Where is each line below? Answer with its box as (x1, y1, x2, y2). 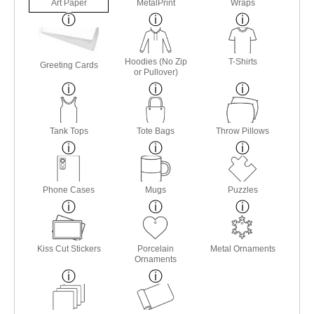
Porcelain (137, 243, 175, 254)
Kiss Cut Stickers (36, 243, 101, 254)
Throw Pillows (216, 125, 270, 136)
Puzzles (227, 184, 258, 195)
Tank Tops (49, 125, 88, 136)
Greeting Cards (39, 60, 98, 70)
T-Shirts (228, 56, 257, 67)
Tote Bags (137, 125, 175, 136)
